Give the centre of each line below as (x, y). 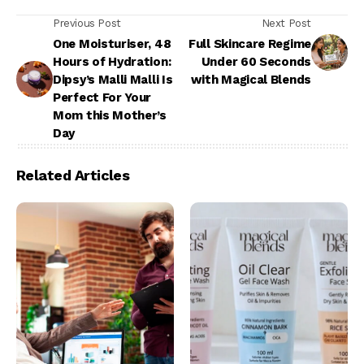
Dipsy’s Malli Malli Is (113, 80)
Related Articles (73, 175)
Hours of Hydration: (112, 62)
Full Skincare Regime (250, 44)
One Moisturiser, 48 (112, 44)
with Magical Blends (251, 80)
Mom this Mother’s (110, 116)
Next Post (286, 24)
